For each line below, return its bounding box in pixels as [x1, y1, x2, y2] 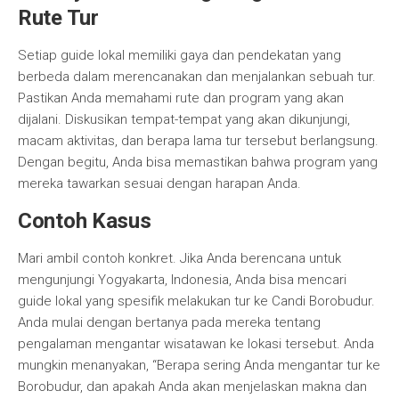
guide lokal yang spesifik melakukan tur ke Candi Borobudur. [18, 293, 375, 309]
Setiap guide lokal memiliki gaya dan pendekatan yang [18, 47, 341, 63]
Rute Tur [18, 5, 99, 30]
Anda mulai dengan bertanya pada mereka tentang [18, 314, 321, 330]
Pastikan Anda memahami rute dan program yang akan [18, 90, 344, 106]
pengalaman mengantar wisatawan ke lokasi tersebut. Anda [18, 336, 374, 352]
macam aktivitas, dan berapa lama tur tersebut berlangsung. [18, 133, 379, 149]
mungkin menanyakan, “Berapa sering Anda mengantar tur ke [18, 357, 380, 373]
